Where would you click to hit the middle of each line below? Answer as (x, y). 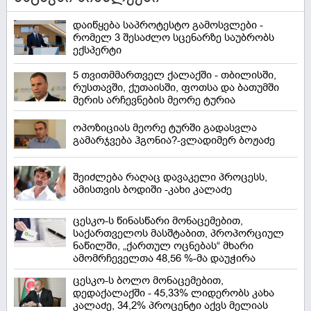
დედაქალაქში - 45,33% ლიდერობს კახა (174, 293)
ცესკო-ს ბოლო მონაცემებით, (148, 281)
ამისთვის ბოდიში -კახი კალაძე (152, 190)
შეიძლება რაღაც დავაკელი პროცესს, (170, 177)
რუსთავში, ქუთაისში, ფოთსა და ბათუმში (176, 88)
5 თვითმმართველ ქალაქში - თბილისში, (175, 75)
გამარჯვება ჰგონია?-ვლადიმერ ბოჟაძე (174, 141)
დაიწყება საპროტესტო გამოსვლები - (168, 25)
